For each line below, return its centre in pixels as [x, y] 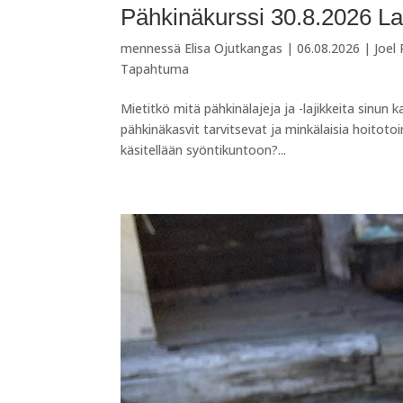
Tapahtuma [155, 69]
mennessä [153, 49]
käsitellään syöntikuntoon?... [204, 150]
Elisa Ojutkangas [234, 49]
